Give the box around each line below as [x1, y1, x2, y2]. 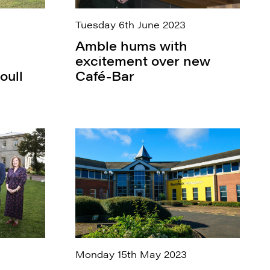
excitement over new [75, 52, 210, 70]
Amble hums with [75, 37, 187, 55]
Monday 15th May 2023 [75, 246, 187, 261]
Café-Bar [75, 67, 134, 85]
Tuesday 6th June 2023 [75, 17, 186, 31]
